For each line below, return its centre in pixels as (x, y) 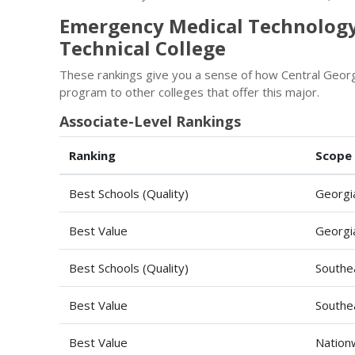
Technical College (143, 48)
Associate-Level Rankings (150, 121)
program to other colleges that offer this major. (189, 92)
